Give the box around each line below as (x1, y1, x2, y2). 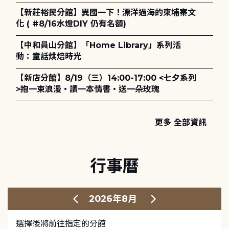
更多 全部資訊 (155, 117, 207, 127)
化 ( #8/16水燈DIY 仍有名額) (16, 18, 126, 29)
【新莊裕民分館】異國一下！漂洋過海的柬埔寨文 (16, 7, 196, 17)
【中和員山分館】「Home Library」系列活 (16, 40, 181, 50)
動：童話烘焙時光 (16, 51, 81, 61)
